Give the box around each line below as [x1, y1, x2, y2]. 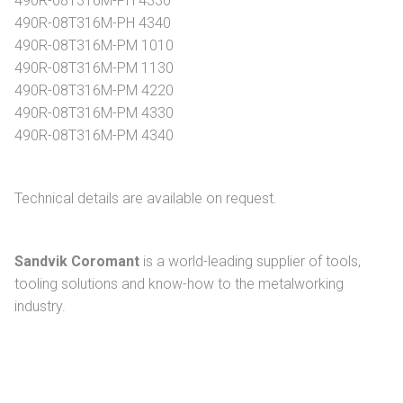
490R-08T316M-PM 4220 [14, 82, 174, 100]
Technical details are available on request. [14, 190, 277, 208]
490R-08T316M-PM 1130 [14, 59, 174, 77]
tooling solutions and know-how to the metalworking [14, 275, 344, 293]
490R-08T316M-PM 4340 [14, 127, 174, 145]
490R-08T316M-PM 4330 [14, 104, 174, 122]
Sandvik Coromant [14, 253, 139, 271]
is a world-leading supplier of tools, [139, 253, 361, 271]
